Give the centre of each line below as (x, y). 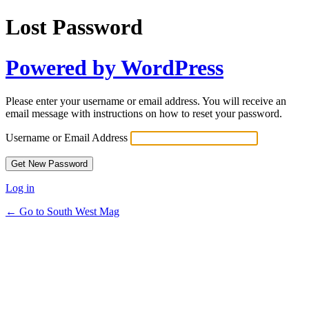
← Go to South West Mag (62, 212)
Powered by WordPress (114, 67)
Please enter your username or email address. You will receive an (146, 101)
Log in (20, 188)
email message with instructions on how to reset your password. (144, 114)
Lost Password (74, 27)
